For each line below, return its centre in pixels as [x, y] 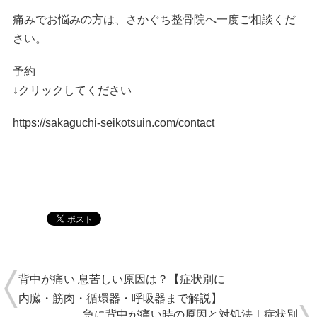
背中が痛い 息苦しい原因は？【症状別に [122, 279]
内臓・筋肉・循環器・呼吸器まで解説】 [120, 298]
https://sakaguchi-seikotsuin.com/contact [114, 123]
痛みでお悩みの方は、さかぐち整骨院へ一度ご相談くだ [154, 19]
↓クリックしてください [72, 90]
